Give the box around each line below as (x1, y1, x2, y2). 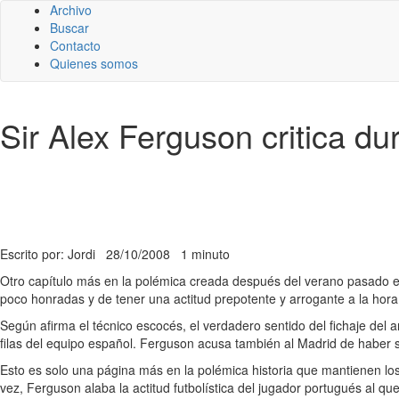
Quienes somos (50, 54, 138, 72)
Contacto (50, 37, 101, 54)
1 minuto (181, 245, 230, 263)
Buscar (50, 19, 89, 37)
